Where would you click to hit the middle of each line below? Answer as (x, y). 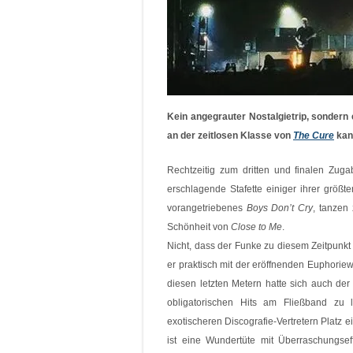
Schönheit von (199, 227)
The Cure (314, 136)
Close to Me (256, 227)
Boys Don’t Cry (280, 208)
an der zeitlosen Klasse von (230, 136)
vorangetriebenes (207, 208)
